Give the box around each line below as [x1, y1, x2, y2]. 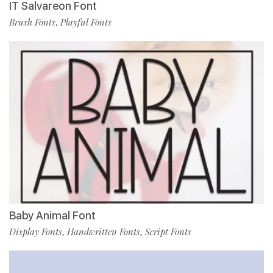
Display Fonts [9, 225, 62, 238]
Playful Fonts [60, 15, 112, 28]
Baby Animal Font [9, 208, 96, 222]
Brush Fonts [9, 15, 55, 28]
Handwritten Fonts [67, 225, 140, 238]
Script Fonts [145, 225, 191, 238]
